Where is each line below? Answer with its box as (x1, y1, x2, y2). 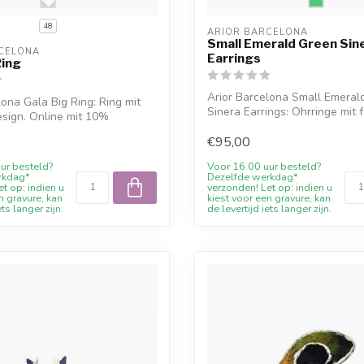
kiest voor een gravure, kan (207, 191, 331, 206)
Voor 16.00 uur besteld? (207, 159, 321, 174)
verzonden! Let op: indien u (207, 180, 332, 195)
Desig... (207, 118, 244, 134)
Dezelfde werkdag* (207, 170, 298, 184)
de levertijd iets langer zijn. (207, 201, 331, 216)
